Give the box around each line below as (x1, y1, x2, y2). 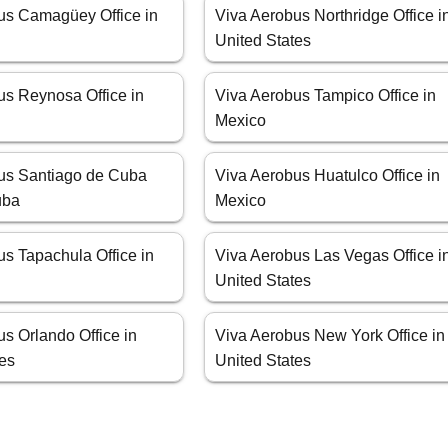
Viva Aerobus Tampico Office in (215, 87, 437, 105)
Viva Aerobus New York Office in (215, 327, 446, 345)
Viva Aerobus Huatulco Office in (215, 167, 441, 185)
